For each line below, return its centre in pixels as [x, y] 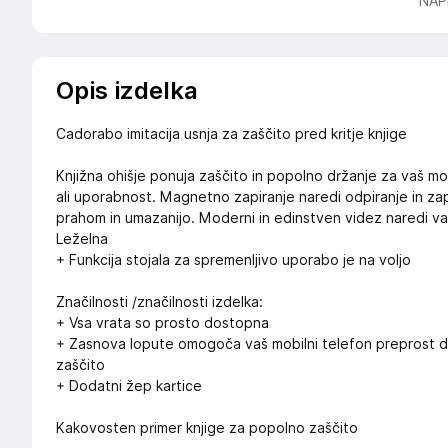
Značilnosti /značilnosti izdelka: [159, 302]
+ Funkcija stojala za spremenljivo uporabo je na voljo [233, 260]
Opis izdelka [127, 90]
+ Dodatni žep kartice [129, 386]
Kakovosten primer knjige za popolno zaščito [207, 428]
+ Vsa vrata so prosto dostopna [162, 323]
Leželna [82, 239]
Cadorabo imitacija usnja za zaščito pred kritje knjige [231, 134]
